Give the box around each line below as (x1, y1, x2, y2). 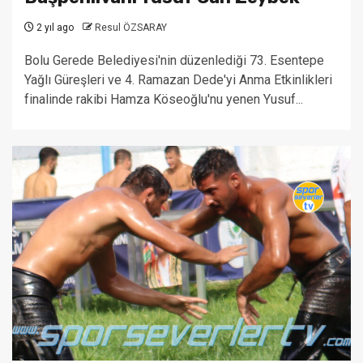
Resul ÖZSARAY (95, 22, 167, 33)
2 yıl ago (34, 22, 74, 33)
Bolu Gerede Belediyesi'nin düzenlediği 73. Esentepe (24, 53, 324, 68)
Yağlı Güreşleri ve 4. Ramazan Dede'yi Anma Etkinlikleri (24, 72, 332, 88)
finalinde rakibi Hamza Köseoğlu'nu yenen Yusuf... (24, 92, 303, 107)
